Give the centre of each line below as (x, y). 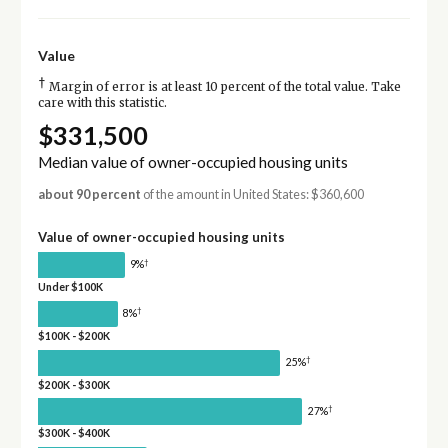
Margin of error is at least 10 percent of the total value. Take (223, 87)
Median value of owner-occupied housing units (192, 162)
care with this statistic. (102, 103)
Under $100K (70, 287)
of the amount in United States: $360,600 (252, 195)
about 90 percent (89, 195)
